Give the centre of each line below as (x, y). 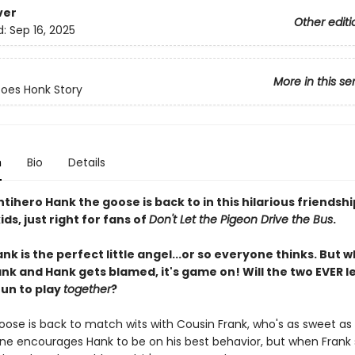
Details (86, 162)
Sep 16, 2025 (42, 31)
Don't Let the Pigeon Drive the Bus (240, 219)
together (87, 289)
